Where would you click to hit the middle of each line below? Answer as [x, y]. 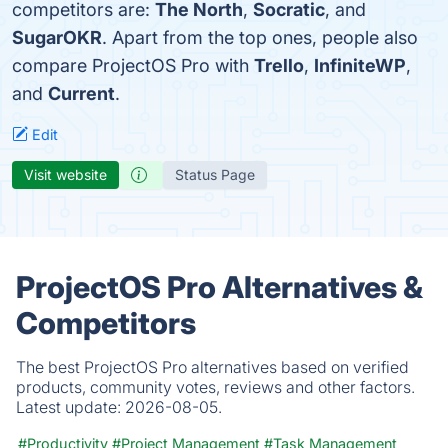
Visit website [65, 174]
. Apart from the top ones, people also [260, 37]
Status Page [215, 174]
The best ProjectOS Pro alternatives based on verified [212, 367]
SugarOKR [57, 37]
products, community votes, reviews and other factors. [215, 387]
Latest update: [70, 407]
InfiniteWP [360, 65]
